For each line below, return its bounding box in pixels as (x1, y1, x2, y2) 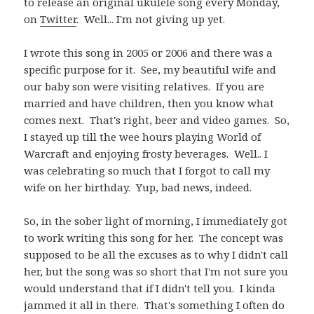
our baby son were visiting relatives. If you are (24, 78, 265, 93)
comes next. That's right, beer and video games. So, (24, 112, 290, 127)
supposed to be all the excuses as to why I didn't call (24, 247, 289, 261)
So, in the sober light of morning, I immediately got (24, 213, 288, 228)
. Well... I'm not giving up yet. (76, 11, 226, 26)
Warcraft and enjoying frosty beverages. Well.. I (24, 146, 268, 161)
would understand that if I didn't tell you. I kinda (24, 280, 276, 295)
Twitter (40, 11, 77, 26)
